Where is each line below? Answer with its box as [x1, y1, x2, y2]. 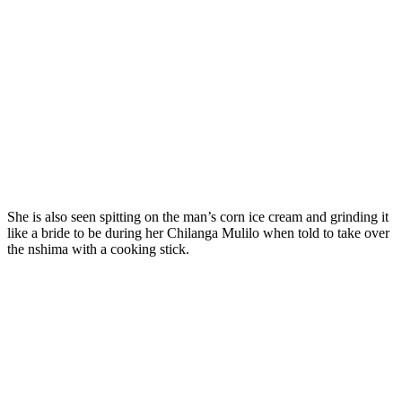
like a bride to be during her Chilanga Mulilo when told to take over [7, 224, 389, 240]
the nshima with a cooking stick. [7, 240, 189, 257]
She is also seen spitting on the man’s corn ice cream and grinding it [7, 208, 389, 224]
